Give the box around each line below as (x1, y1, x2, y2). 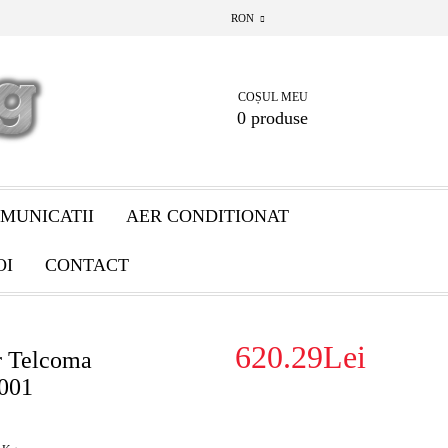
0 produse (237, 108, 308, 128)
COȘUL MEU (238, 90, 308, 104)
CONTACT (45, 255, 129, 275)
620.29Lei (235, 339, 366, 375)
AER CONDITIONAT (125, 206, 289, 226)
